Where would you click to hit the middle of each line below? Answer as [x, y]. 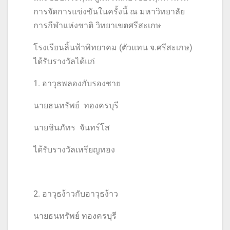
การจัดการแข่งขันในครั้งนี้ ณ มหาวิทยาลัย [109, 12]
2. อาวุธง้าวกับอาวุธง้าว [76, 194]
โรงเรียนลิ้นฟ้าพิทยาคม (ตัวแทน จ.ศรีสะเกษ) [113, 48]
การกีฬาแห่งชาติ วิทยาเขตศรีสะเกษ [97, 26]
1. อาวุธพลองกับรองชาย [77, 84]
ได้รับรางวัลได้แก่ [64, 62]
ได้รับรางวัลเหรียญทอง [74, 150]
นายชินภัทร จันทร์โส [72, 128]
